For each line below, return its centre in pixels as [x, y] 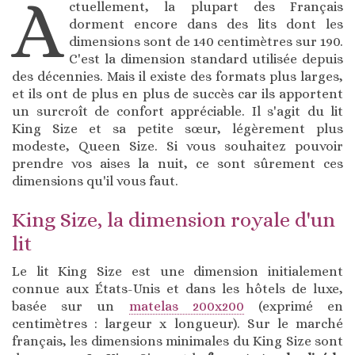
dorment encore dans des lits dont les [206, 25]
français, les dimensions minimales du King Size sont [177, 342]
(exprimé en [294, 307]
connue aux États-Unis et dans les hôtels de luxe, [177, 289]
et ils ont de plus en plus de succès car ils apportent [177, 94]
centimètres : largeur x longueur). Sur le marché [177, 324]
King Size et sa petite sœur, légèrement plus [177, 129]
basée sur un [71, 307]
